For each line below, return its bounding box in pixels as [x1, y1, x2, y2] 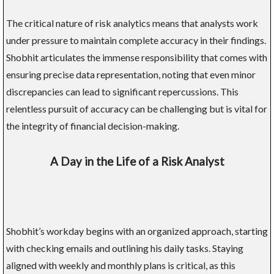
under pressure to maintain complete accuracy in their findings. [6, 34, 266, 46]
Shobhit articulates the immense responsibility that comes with [6, 51, 267, 64]
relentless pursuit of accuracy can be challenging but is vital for [6, 103, 267, 115]
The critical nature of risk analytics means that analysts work [6, 17, 258, 29]
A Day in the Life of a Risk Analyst [50, 155, 224, 169]
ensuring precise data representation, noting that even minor [6, 68, 256, 81]
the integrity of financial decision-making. [6, 120, 179, 132]
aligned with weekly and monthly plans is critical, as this [6, 259, 235, 272]
